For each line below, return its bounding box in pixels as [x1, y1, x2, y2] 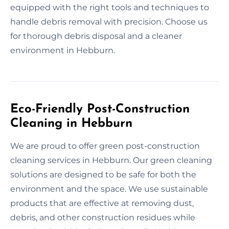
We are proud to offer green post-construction [10, 141, 200, 151]
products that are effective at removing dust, [10, 198, 194, 208]
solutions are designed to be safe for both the [10, 169, 196, 179]
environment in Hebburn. [10, 45, 115, 55]
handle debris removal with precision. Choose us [10, 16, 208, 27]
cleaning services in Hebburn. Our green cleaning [10, 155, 212, 165]
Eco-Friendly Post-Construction [10, 103, 190, 116]
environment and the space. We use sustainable [10, 184, 208, 194]
